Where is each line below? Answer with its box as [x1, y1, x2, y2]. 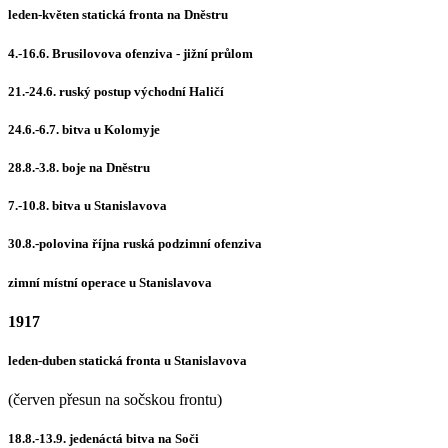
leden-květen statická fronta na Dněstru [8, 7, 228, 23]
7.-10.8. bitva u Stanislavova [8, 198, 167, 214]
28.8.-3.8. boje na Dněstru [8, 160, 150, 176]
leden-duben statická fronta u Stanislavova [8, 352, 247, 368]
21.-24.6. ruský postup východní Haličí [8, 83, 224, 99]
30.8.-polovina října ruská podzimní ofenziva [8, 236, 262, 252]
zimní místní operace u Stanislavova [8, 274, 212, 290]
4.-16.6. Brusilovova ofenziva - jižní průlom [8, 45, 253, 61]
